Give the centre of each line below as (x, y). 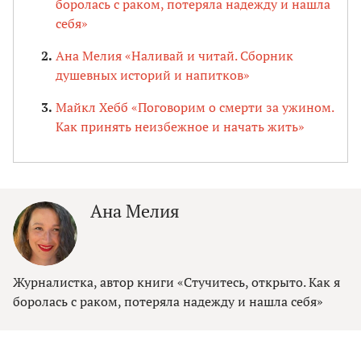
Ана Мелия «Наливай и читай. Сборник (174, 56)
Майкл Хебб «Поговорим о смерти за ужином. (195, 108)
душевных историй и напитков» (153, 75)
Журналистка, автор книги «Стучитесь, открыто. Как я (176, 282)
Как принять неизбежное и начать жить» (180, 127)
